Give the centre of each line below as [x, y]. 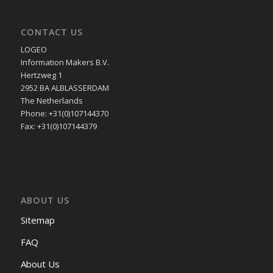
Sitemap [37, 220]
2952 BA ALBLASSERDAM [65, 88]
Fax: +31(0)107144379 [58, 126]
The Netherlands [51, 101]
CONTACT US [51, 32]
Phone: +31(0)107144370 [64, 114]
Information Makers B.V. [65, 62]
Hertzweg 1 [41, 75]
